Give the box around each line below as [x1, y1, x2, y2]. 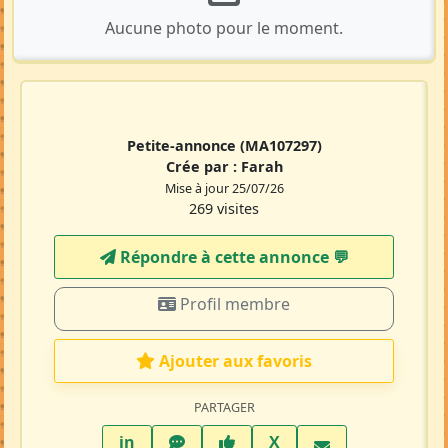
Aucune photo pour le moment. [105, 16, 343, 39]
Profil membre [176, 292, 290, 315]
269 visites [189, 198, 259, 218]
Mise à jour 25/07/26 [164, 179, 284, 197]
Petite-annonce [126, 135, 240, 155]
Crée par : [165, 156, 241, 176]
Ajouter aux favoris [159, 349, 312, 372]
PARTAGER [193, 398, 255, 416]
